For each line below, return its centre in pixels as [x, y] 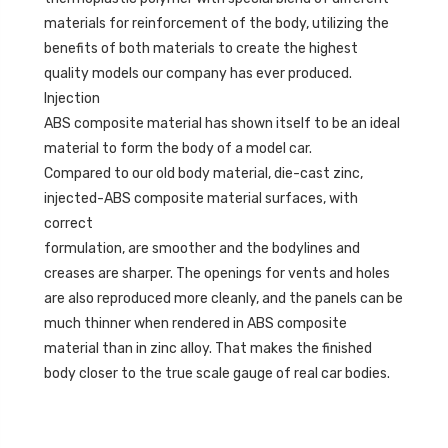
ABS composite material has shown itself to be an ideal [222, 124]
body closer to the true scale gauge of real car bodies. [217, 374]
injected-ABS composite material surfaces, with [201, 199]
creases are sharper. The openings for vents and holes [217, 274]
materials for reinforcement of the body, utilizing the [216, 24]
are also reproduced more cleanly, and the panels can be [223, 299]
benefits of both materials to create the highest [201, 49]
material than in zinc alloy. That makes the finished [208, 349]
